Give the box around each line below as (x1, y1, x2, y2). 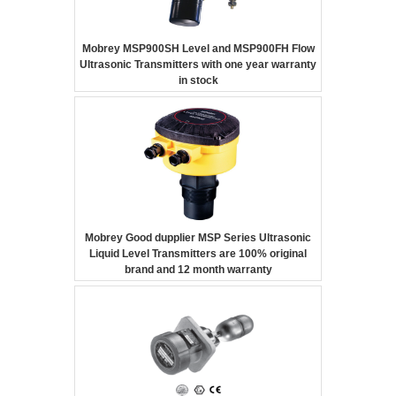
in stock (178, 74, 218, 87)
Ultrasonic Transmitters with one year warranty (80, 58, 316, 71)
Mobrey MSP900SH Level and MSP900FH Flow (81, 42, 315, 55)
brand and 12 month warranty (124, 263, 272, 276)
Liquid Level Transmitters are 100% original (89, 247, 307, 260)
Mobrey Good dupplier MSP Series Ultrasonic (85, 232, 311, 244)
